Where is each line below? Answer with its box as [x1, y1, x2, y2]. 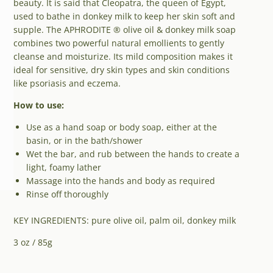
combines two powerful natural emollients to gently [13, 37, 224, 49]
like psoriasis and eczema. [13, 77, 121, 90]
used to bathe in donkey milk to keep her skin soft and [13, 10, 235, 23]
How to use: [13, 99, 64, 112]
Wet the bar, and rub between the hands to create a [26, 148, 239, 160]
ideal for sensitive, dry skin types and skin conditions [13, 64, 230, 76]
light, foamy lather [26, 161, 101, 174]
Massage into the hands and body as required [26, 175, 215, 187]
